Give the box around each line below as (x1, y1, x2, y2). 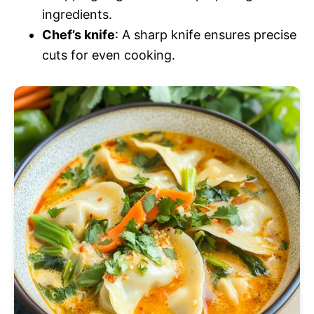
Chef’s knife (42, 27, 115, 42)
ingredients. (42, 7, 112, 22)
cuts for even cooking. (42, 48, 175, 62)
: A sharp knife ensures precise (115, 27, 296, 42)
